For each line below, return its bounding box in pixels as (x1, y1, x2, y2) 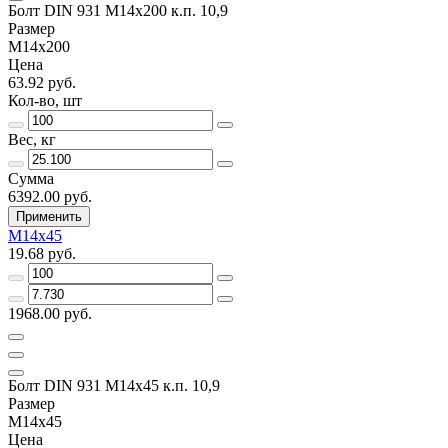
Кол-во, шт (8, 91, 82, 109)
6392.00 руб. (8, 187, 92, 205)
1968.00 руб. (8, 304, 92, 322)
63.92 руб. (8, 73, 76, 91)
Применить (16, 208, 82, 224)
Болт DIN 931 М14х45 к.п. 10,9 (8, 376, 220, 394)
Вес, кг (8, 130, 56, 148)
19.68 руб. (8, 244, 76, 262)
